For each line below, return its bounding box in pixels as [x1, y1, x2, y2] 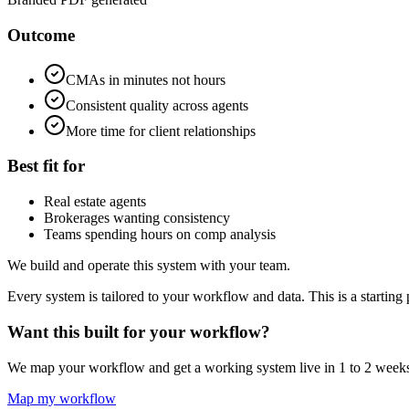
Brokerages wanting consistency [44, 210, 230, 226]
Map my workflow [7, 390, 116, 406]
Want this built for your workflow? [7, 321, 270, 341]
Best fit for [7, 156, 85, 176]
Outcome [7, 25, 75, 45]
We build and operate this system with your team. [7, 257, 290, 274]
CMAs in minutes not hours [66, 71, 225, 88]
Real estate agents [44, 194, 146, 210]
